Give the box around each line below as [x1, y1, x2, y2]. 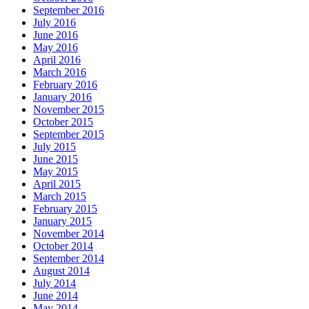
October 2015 [33, 116, 93, 128]
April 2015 [33, 178, 81, 190]
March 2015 [33, 190, 86, 203]
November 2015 [33, 103, 104, 116]
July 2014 [33, 277, 76, 290]
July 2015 [33, 141, 76, 153]
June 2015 [33, 153, 78, 166]
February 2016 [33, 79, 97, 91]
